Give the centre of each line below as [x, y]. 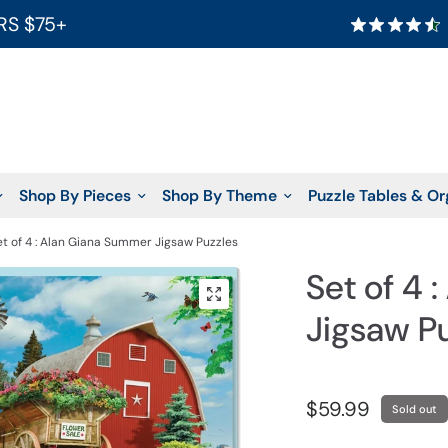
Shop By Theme [219, 195]
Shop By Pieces [74, 195]
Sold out [414, 409]
